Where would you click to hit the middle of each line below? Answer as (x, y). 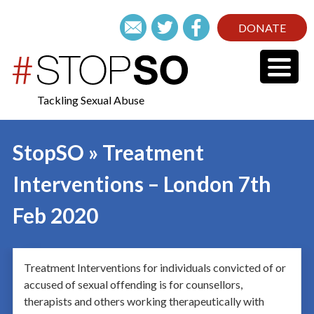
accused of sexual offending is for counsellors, (133, 284)
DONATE (262, 28)
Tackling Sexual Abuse (91, 100)
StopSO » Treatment (108, 152)
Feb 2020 (55, 215)
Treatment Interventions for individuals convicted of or (155, 267)
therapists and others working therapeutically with (144, 301)
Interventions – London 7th (142, 184)
